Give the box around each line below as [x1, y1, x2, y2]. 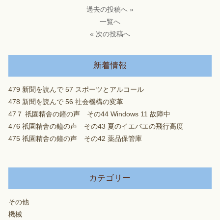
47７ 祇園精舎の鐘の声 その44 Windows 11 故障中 [8, 110, 170, 118]
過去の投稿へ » [86, 5, 134, 14]
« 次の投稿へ [89, 30, 130, 38]
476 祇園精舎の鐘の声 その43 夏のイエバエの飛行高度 [8, 123, 183, 131]
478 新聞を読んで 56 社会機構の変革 [8, 98, 123, 106]
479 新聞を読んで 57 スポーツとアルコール [8, 86, 144, 94]
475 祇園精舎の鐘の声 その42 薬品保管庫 [8, 135, 142, 143]
